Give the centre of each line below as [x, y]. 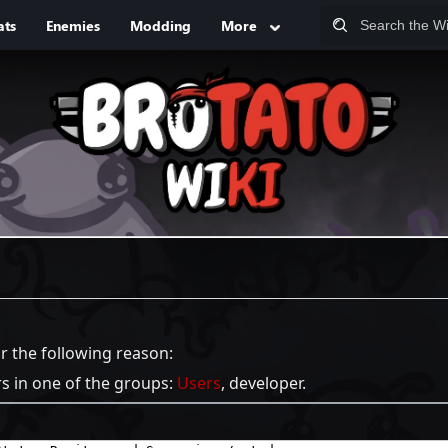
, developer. [264, 382]
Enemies [72, 25]
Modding [160, 25]
